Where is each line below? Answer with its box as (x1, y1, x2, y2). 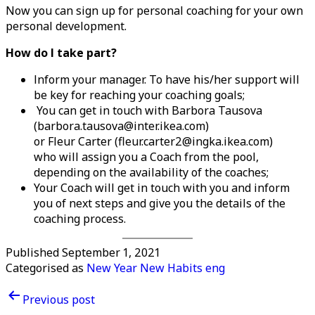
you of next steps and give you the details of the (34, 195, 285, 212)
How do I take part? (6, 45, 117, 61)
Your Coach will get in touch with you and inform (34, 180, 290, 196)
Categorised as (6, 260, 86, 276)
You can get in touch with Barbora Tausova (34, 103, 262, 119)
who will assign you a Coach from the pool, (34, 149, 259, 165)
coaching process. (34, 211, 126, 227)
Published (6, 245, 62, 261)
